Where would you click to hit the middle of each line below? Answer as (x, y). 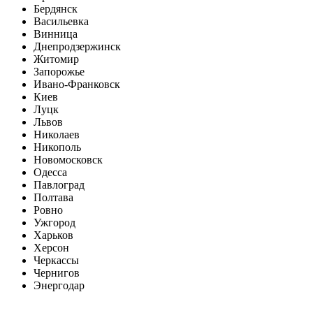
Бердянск (56, 9)
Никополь (57, 147)
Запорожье (59, 72)
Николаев (57, 135)
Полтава (53, 198)
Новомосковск (68, 160)
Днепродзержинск (77, 47)
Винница (56, 34)
